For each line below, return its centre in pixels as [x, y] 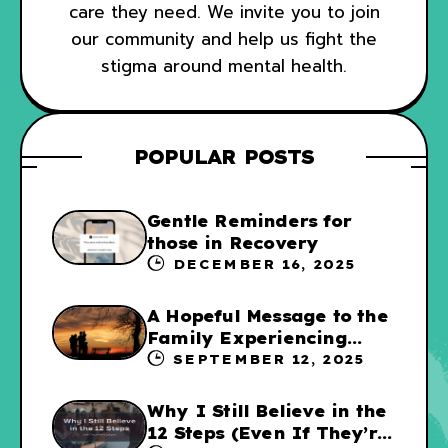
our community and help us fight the [224, 39]
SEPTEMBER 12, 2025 [269, 359]
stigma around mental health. [224, 66]
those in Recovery [233, 243]
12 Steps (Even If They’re [267, 433]
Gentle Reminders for [249, 221]
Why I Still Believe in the [267, 411]
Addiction [192, 360]
